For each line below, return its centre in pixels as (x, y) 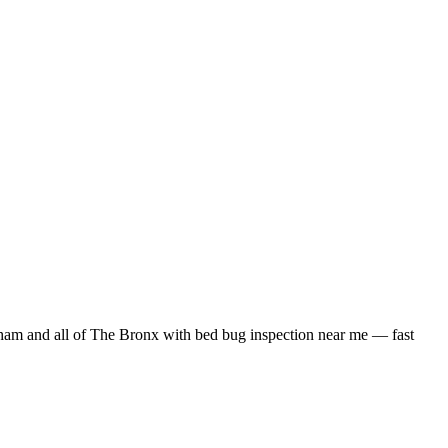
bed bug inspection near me (281, 334)
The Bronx (124, 334)
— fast (391, 334)
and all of (54, 334)
